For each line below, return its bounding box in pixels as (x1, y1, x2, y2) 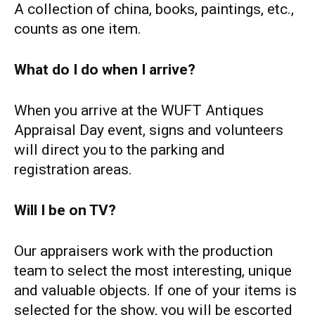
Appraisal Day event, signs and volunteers (14, 121, 283, 139)
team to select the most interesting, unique (14, 262, 292, 279)
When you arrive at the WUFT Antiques (14, 101, 264, 119)
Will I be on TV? (14, 201, 116, 219)
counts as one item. (14, 20, 141, 37)
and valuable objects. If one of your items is (14, 281, 297, 299)
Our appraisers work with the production (14, 242, 273, 259)
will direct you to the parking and (14, 141, 225, 158)
